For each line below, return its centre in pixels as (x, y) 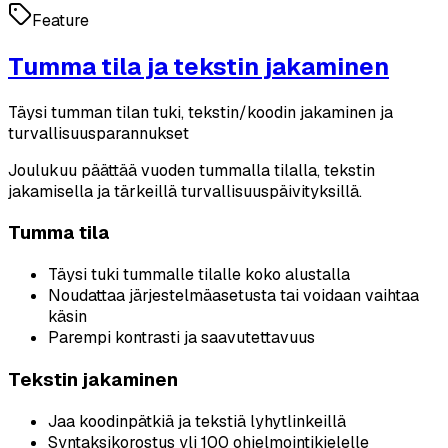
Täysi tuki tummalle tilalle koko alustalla (199, 275)
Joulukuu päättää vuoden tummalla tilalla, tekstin (191, 170)
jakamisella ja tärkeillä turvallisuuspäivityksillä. (185, 191)
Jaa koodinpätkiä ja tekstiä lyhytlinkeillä (197, 421)
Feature (60, 20)
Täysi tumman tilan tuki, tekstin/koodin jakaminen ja (200, 112)
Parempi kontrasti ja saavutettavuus (181, 338)
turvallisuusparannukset (98, 133)
